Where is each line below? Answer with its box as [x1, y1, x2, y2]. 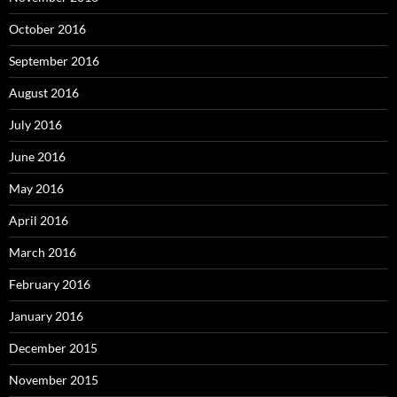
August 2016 [9, 85, 79, 101]
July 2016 [9, 117, 62, 133]
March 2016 [9, 245, 76, 261]
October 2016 [9, 21, 86, 37]
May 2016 [9, 181, 64, 197]
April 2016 [9, 213, 68, 229]
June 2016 [9, 149, 66, 165]
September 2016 [9, 53, 99, 69]
